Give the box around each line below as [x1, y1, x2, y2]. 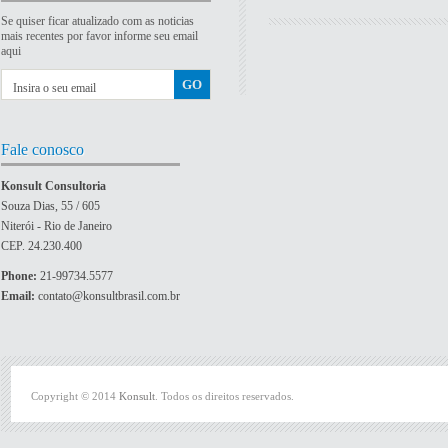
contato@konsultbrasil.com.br [35, 289, 180, 303]
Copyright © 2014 [31, 390, 119, 402]
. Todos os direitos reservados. [155, 390, 294, 402]
